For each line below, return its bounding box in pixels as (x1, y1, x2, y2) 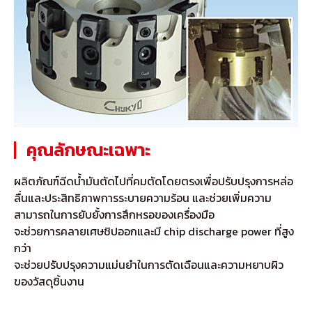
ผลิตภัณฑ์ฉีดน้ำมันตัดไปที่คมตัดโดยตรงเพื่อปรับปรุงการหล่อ (14, 172, 293, 189)
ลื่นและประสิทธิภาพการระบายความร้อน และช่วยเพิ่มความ (14, 189, 272, 206)
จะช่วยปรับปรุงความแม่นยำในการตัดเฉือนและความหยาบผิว (14, 256, 283, 273)
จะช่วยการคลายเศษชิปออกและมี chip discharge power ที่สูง (14, 222, 294, 240)
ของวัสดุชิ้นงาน (14, 272, 84, 290)
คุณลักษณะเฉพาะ (26, 136, 150, 163)
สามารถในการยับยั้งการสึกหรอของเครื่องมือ (14, 205, 214, 223)
